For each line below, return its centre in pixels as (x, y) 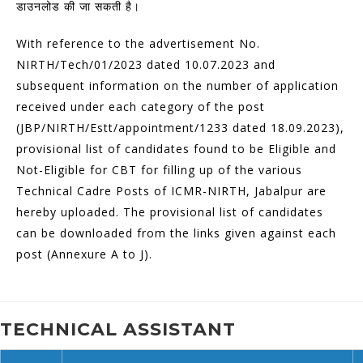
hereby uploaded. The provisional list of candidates (170, 212)
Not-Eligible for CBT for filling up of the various (159, 170)
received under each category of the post (141, 107)
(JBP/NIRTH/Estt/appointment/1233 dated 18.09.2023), (180, 128)
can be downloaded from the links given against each (176, 233)
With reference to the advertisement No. (138, 43)
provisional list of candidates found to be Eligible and (176, 149)
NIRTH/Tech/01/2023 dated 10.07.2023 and (146, 64)
